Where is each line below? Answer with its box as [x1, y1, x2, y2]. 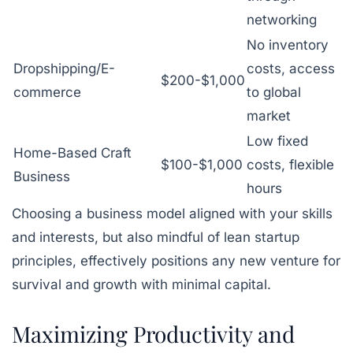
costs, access [247, 61, 335, 76]
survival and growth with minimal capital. [12, 277, 271, 292]
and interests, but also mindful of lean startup [12, 229, 299, 245]
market [247, 108, 291, 124]
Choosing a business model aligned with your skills [12, 206, 333, 221]
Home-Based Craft [13, 145, 132, 161]
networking [247, 12, 317, 28]
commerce [13, 84, 81, 100]
